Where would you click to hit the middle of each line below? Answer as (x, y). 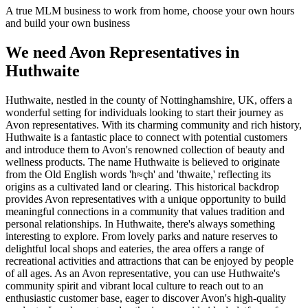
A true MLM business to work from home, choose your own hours (150, 10)
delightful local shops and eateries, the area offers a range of (135, 248)
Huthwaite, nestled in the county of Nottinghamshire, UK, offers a (149, 100)
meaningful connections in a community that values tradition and (145, 211)
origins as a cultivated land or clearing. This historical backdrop (142, 186)
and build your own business (68, 23)
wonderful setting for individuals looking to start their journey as (144, 112)
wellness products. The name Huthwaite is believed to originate (143, 162)
